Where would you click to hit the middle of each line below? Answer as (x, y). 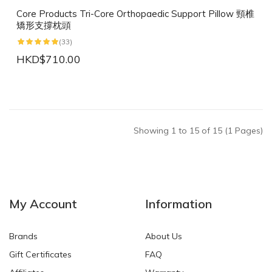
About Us (164, 236)
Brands (23, 236)
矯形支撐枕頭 (44, 25)
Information (178, 204)
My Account (43, 204)
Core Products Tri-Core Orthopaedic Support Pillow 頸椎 (135, 14)
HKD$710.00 (49, 59)
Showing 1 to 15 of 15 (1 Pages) (198, 131)
